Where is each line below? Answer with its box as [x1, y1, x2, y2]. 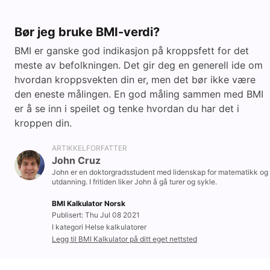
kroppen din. [14, 117, 72, 130]
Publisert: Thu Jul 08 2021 [52, 210, 140, 220]
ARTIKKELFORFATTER [52, 143, 127, 153]
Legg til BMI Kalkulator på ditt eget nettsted [52, 234, 197, 244]
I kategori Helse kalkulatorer [52, 222, 146, 232]
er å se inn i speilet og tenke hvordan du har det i [14, 102, 239, 115]
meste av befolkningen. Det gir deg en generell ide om [14, 59, 263, 72]
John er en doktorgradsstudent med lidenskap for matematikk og [52, 168, 268, 177]
